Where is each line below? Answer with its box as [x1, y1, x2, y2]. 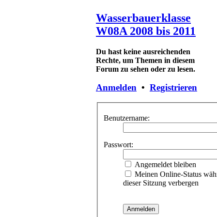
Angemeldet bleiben [133, 160, 196, 169]
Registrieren [150, 82, 197, 93]
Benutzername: [104, 113, 150, 122]
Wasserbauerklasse [96, 11, 191, 24]
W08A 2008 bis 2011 [96, 24, 196, 37]
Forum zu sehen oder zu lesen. [96, 64, 195, 73]
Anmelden [96, 82, 137, 93]
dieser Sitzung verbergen [123, 178, 199, 187]
